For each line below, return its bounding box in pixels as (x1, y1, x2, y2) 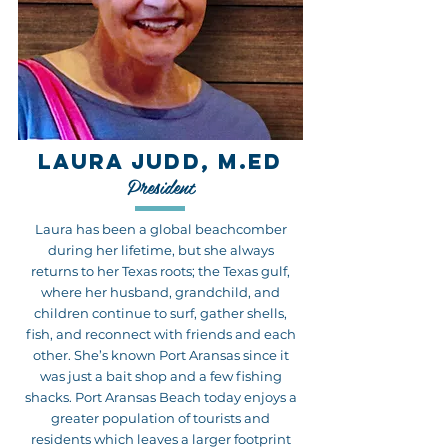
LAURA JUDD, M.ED (37, 148, 283, 175)
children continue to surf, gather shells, (34, 305, 287, 321)
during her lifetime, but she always (47, 242, 274, 258)
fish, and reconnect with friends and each (25, 326, 296, 342)
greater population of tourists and (51, 410, 270, 426)
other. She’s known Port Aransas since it (32, 347, 289, 363)
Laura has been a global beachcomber (34, 221, 287, 237)
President (126, 171, 194, 202)
